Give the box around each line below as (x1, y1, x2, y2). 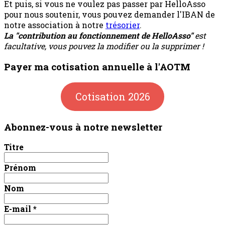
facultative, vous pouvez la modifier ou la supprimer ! (4, 40, 204, 51)
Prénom (4, 162, 36, 173)
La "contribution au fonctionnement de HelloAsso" (4, 30, 193, 41)
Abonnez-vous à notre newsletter (4, 120, 162, 133)
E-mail (4, 203, 33, 214)
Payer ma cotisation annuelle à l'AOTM (4, 60, 190, 73)
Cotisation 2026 (75, 90, 150, 103)
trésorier (105, 19, 140, 30)
